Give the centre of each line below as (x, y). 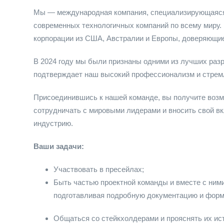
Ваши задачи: (59, 146)
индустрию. (53, 123)
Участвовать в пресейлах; (99, 169)
